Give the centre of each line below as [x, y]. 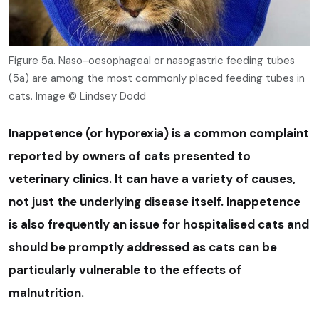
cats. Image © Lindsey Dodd [77, 96]
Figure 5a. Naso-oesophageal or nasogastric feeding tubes [152, 60]
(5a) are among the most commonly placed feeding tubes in [157, 78]
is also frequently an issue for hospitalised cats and [159, 224]
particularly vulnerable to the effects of [125, 270]
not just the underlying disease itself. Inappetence [155, 201]
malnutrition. [46, 292]
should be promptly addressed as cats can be [143, 247]
